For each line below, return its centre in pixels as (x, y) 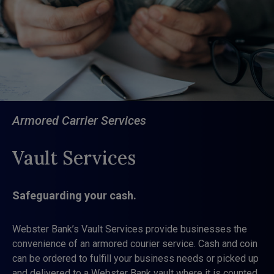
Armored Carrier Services (79, 120)
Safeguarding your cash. (74, 195)
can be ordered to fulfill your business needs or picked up (135, 258)
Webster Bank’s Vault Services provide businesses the (130, 229)
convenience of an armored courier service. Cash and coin (135, 243)
